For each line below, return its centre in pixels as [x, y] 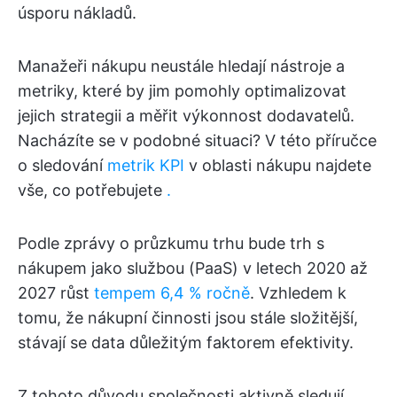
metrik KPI [146, 165]
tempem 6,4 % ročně [172, 293]
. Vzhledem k [298, 293]
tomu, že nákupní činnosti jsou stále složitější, [188, 318]
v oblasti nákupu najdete [278, 165]
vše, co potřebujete [92, 190]
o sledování [62, 165]
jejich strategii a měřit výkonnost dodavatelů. [186, 116]
